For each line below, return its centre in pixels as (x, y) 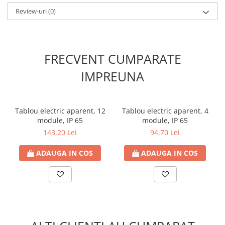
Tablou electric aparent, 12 (60, 111)
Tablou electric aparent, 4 (165, 111)
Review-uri (32, 11)
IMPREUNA (113, 76)
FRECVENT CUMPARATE (113, 59)
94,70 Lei (165, 132)
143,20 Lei (60, 132)
